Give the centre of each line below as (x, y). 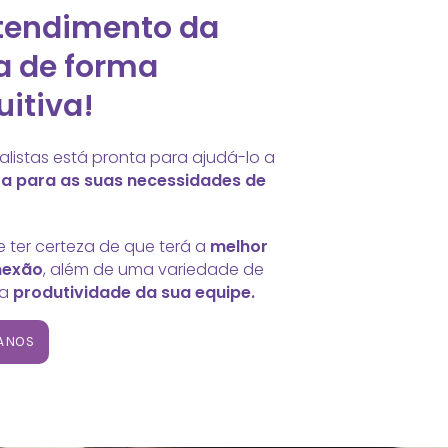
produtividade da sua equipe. (134, 292)
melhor (239, 246)
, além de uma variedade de (153, 269)
